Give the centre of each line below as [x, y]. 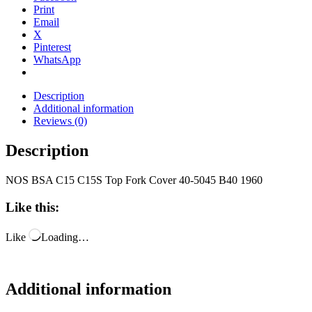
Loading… [65, 237]
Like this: [32, 207]
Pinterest [52, 47]
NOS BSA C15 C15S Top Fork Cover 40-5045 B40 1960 [134, 180]
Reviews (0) [60, 121]
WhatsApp [57, 60]
